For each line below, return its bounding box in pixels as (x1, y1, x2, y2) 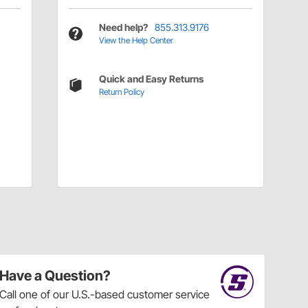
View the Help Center (98, 35, 173, 46)
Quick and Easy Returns (98, 73, 203, 85)
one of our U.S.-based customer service (19, 287, 210, 302)
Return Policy (98, 87, 144, 98)
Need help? (98, 21, 148, 34)
